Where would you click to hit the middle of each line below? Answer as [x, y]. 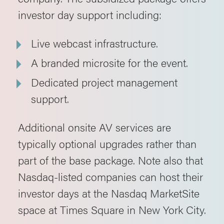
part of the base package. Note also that [110, 160]
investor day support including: [90, 14]
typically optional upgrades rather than [107, 143]
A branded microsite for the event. [109, 62]
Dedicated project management [104, 82]
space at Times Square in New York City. [112, 209]
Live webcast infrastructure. [94, 43]
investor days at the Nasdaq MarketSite [109, 193]
